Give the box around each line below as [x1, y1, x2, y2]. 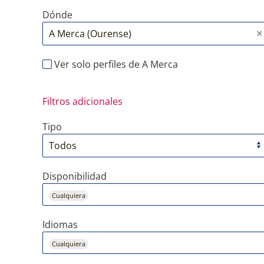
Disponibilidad [42, 170, 107, 183]
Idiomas [42, 218, 78, 231]
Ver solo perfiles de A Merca [52, 58, 178, 71]
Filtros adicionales [42, 95, 123, 108]
